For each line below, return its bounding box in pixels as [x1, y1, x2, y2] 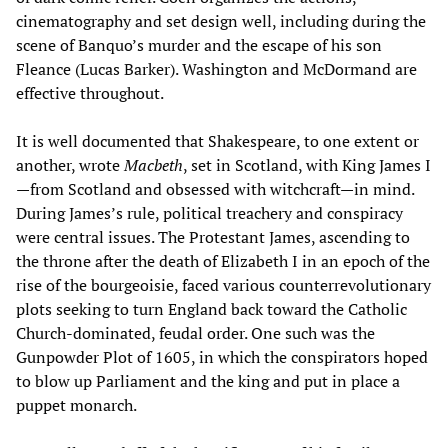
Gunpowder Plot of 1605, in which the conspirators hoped [16, 345, 428, 368]
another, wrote [16, 153, 124, 176]
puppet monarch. [16, 393, 137, 416]
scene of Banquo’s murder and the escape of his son [16, 33, 382, 56]
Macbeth [124, 153, 183, 176]
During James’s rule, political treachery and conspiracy [16, 201, 403, 224]
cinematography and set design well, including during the [16, 9, 426, 32]
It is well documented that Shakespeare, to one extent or [16, 129, 419, 152]
